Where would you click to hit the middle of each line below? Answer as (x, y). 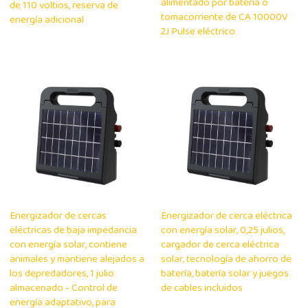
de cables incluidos (202, 289)
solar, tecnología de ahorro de (226, 260)
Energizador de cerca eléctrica (227, 217)
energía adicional (47, 20)
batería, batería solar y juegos (225, 274)
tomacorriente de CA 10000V (224, 18)
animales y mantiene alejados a (77, 260)
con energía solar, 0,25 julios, (223, 231)
